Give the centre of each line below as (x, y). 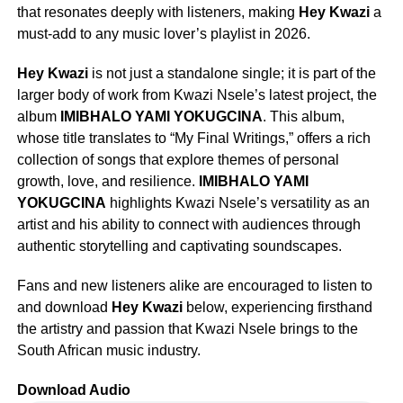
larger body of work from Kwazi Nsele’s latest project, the (197, 94)
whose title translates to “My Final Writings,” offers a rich (193, 138)
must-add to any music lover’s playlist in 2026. (163, 33)
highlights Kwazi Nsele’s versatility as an (237, 202)
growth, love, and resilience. (107, 181)
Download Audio (73, 390)
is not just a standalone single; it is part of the (232, 73)
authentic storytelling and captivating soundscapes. (179, 246)
